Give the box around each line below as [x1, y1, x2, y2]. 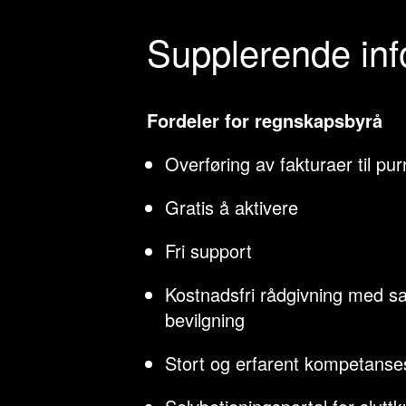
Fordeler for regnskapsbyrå [147, 107, 382, 133]
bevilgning [165, 306, 245, 333]
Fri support [165, 237, 252, 264]
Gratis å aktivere [165, 194, 298, 220]
